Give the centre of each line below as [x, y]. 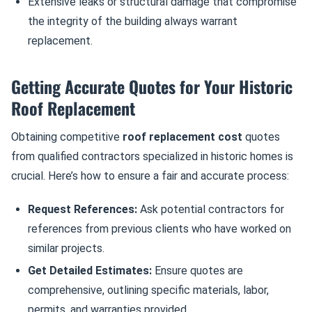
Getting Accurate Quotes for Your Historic [152, 86]
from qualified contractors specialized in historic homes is [152, 156]
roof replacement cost [182, 137]
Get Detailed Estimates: [90, 271]
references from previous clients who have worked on [159, 229]
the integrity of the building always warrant [133, 21]
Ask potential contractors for [211, 209]
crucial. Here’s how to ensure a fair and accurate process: [150, 176]
